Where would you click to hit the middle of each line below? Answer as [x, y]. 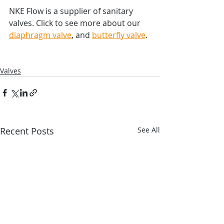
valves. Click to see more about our [76, 23]
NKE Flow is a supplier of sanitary [72, 11]
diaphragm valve [40, 35]
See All [149, 129]
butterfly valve [119, 35]
